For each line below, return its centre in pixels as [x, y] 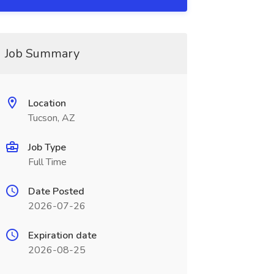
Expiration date [62, 235]
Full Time [47, 162]
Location [47, 103]
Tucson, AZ [51, 118]
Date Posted [56, 191]
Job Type [47, 147]
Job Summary [42, 54]
